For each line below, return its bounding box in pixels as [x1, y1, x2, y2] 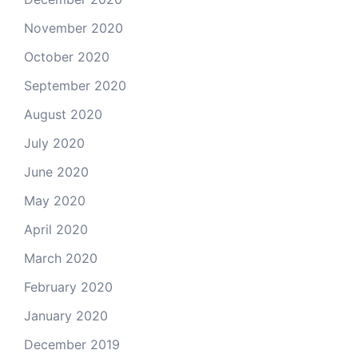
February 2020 [24, 278, 113, 295]
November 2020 [24, 19, 123, 36]
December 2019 [24, 336, 120, 352]
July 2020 [24, 134, 85, 151]
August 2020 [24, 105, 102, 122]
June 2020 [24, 163, 89, 180]
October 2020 [24, 48, 109, 65]
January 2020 [24, 307, 108, 324]
